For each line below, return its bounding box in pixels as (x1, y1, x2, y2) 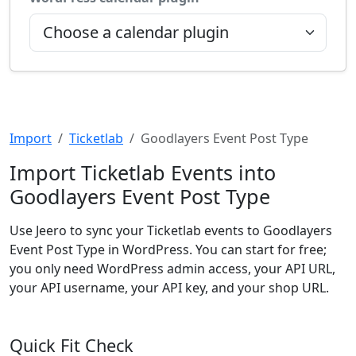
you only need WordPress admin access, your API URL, (10, 260, 335, 277)
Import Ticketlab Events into (10, 159, 276, 186)
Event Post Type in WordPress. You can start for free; (10, 241, 327, 258)
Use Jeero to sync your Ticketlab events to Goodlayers (10, 222, 332, 239)
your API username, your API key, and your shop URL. (10, 279, 329, 296)
